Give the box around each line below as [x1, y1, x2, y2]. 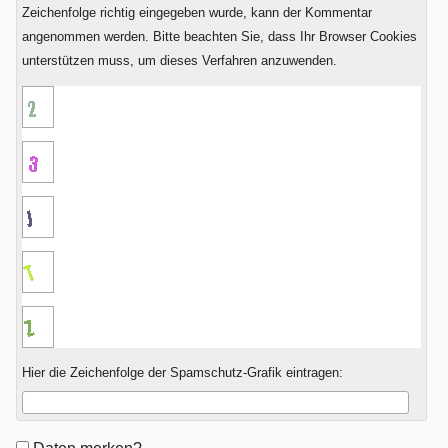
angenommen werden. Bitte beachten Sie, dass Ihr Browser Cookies [21, 28, 417, 44]
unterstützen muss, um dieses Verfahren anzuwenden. [21, 52, 337, 68]
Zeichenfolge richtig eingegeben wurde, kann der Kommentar [21, 4, 372, 20]
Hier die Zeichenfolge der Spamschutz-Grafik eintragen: [21, 364, 343, 380]
